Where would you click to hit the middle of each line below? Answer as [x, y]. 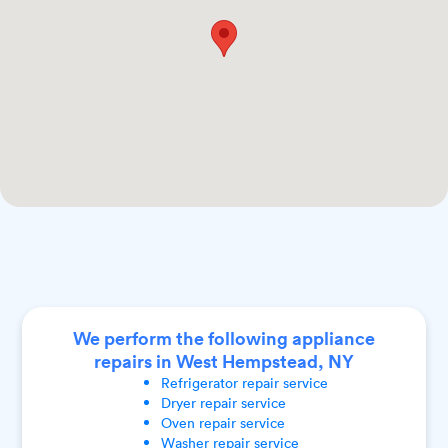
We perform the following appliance [224, 337]
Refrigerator [199, 382]
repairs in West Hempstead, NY [224, 360]
